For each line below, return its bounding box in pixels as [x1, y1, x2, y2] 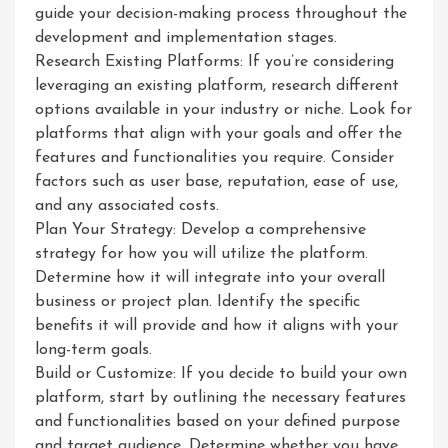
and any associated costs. [35, 198, 219, 214]
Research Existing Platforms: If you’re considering [35, 54, 394, 70]
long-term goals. [35, 342, 152, 358]
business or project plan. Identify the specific [35, 294, 360, 310]
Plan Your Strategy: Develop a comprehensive [35, 222, 366, 238]
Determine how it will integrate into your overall [35, 270, 385, 286]
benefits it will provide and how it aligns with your [35, 318, 398, 334]
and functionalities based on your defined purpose [35, 414, 400, 430]
